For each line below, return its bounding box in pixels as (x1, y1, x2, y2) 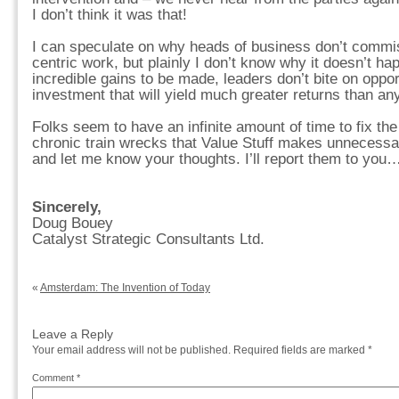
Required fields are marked (233, 344, 368, 356)
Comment (32, 372, 77, 383)
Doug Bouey (32, 215, 113, 232)
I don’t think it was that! (32, 6, 187, 23)
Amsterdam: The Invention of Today (40, 281, 210, 294)
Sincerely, (32, 199, 102, 216)
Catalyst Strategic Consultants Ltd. (32, 231, 265, 248)
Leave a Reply (32, 327, 113, 341)
